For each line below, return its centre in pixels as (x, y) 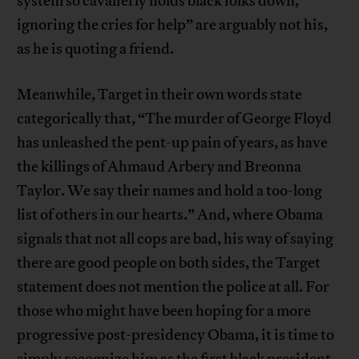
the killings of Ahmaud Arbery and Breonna (159, 167)
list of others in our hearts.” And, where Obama (170, 215)
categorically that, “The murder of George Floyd (175, 119)
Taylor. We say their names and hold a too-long (170, 191)
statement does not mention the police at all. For (173, 287)
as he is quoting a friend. (96, 49)
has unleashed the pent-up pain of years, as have (173, 143)
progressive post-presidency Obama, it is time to (176, 335)
